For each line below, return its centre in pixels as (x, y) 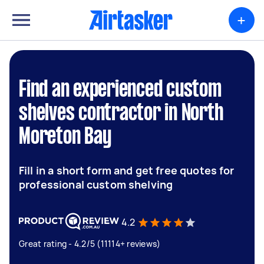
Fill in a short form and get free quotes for (127, 170)
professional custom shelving (96, 184)
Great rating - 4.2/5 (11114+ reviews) (90, 244)
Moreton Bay (65, 137)
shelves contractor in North (121, 114)
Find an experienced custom (120, 90)
